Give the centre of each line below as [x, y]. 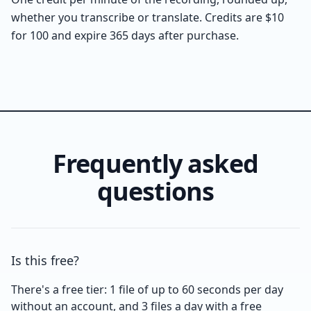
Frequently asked [155, 163]
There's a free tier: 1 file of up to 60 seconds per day [147, 289]
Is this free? [45, 260]
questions [155, 191]
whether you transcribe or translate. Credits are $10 [148, 17]
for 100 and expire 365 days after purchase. [125, 35]
